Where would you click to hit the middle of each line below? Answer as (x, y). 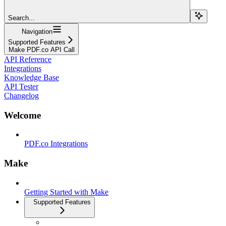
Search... (21, 18)
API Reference (28, 59)
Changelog (21, 95)
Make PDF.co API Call (41, 49)
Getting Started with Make (66, 192)
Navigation (37, 31)
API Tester (21, 86)
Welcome (22, 115)
